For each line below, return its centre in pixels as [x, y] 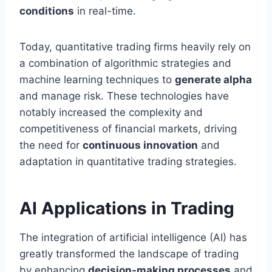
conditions [47, 11]
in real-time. [105, 11]
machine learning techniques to [97, 80]
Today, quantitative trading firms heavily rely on [135, 47]
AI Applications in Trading [127, 209]
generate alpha [213, 80]
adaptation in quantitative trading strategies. [128, 162]
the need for [51, 145]
